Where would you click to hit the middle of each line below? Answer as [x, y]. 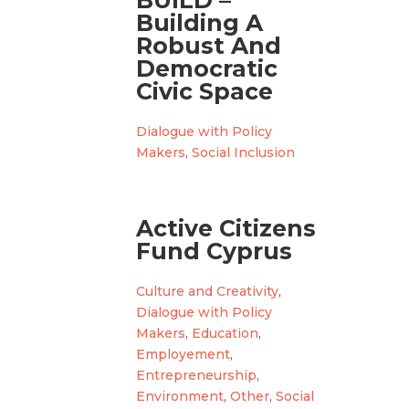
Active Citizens [226, 229]
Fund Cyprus [215, 252]
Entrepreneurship [197, 376]
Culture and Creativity [208, 292]
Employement [184, 355]
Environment [180, 397]
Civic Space [205, 92]
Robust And [209, 46]
